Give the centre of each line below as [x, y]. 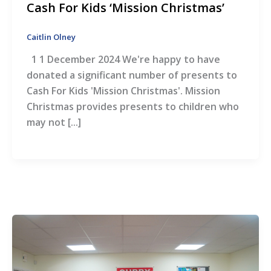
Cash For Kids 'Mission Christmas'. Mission [123, 91]
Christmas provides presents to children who [133, 107]
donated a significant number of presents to [132, 75]
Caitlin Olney [51, 37]
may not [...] [54, 122]
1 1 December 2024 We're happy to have [123, 60]
